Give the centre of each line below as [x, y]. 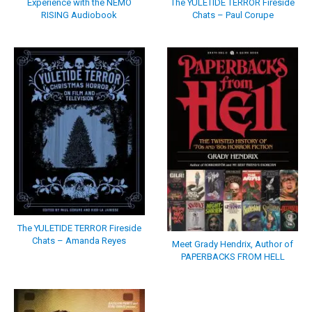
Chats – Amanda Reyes [79, 240]
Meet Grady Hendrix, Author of [233, 244]
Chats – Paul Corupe [233, 15]
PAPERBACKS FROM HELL [233, 257]
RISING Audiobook [79, 15]
